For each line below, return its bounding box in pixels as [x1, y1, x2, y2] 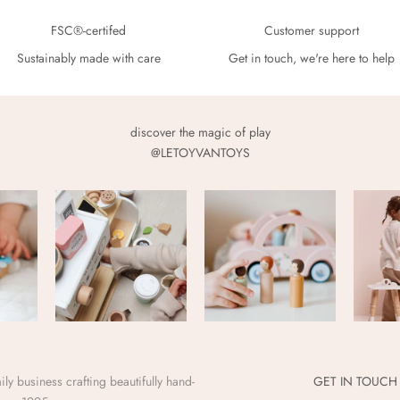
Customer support [263, 21, 359, 40]
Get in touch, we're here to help [228, 49, 395, 68]
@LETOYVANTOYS [150, 144, 250, 162]
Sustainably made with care [16, 49, 161, 68]
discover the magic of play [129, 123, 271, 142]
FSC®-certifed [51, 21, 127, 40]
